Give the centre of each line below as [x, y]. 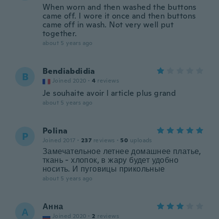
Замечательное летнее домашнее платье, [122, 151]
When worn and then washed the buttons [120, 7]
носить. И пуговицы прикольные [104, 169]
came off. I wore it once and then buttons [119, 16]
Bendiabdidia [69, 71]
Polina [55, 131]
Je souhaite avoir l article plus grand [109, 93]
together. [60, 33]
